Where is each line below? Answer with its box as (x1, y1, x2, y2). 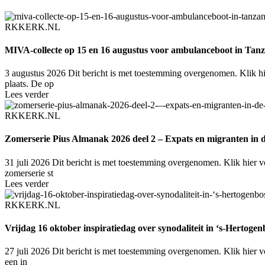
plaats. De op (5, 79, 54, 89)
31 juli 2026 (5, 157, 50, 167)
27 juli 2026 (5, 246, 50, 257)
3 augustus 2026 (5, 68, 66, 79)
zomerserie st (5, 167, 53, 178)
